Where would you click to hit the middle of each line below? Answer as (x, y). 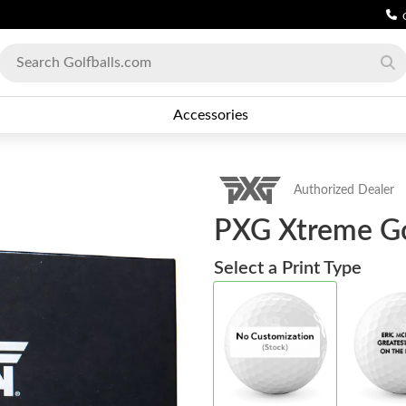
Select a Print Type (288, 269)
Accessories (210, 116)
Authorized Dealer (344, 191)
